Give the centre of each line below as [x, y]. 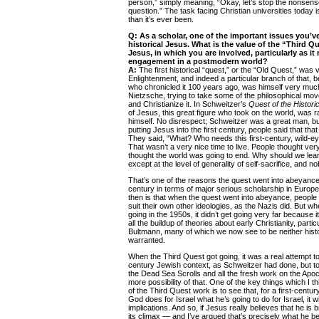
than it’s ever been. [161, 19]
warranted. [147, 240]
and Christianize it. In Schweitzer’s [188, 104]
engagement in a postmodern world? [198, 61]
